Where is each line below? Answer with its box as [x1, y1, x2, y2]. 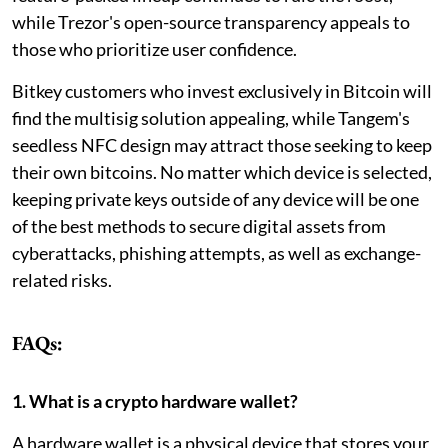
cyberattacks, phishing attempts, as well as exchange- [12, 241, 421, 264]
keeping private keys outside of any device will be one [12, 187, 419, 210]
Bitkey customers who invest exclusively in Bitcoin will [12, 79, 432, 102]
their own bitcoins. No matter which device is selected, [12, 160, 432, 183]
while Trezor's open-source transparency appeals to [12, 10, 410, 33]
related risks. [12, 268, 112, 291]
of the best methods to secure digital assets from [12, 214, 386, 237]
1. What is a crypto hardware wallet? [12, 389, 298, 412]
